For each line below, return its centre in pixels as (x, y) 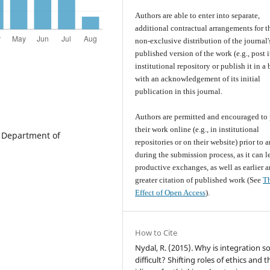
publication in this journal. (179, 92)
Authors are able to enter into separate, (198, 16)
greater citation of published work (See (199, 180)
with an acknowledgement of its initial (198, 79)
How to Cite (156, 233)
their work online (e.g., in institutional (197, 130)
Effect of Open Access (171, 193)
